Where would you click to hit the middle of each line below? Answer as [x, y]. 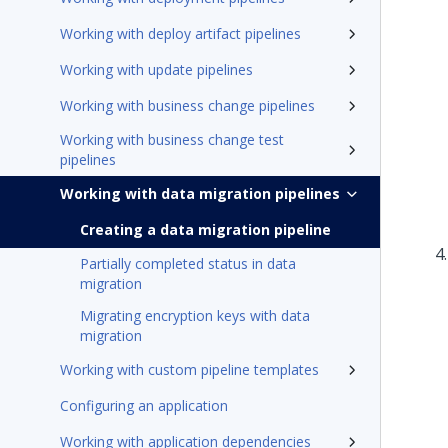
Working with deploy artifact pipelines [180, 33]
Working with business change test [172, 139]
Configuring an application [144, 405]
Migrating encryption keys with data [195, 315]
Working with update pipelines [156, 69]
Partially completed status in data [188, 263]
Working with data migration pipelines [200, 193]
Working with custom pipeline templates [189, 369]
